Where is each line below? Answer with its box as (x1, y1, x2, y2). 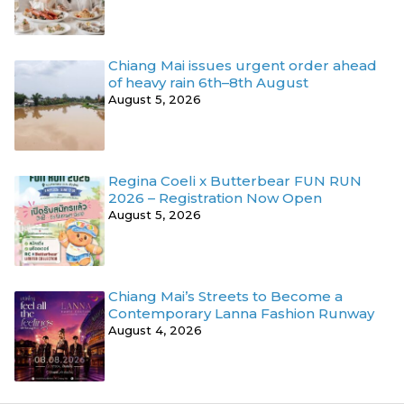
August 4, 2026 (108, 323, 202, 338)
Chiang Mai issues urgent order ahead (108, 57, 377, 75)
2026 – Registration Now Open (108, 189, 322, 207)
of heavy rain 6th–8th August (108, 74, 308, 92)
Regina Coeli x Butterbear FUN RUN (108, 172, 362, 190)
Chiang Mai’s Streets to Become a (108, 288, 343, 306)
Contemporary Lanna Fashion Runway (108, 305, 374, 323)
